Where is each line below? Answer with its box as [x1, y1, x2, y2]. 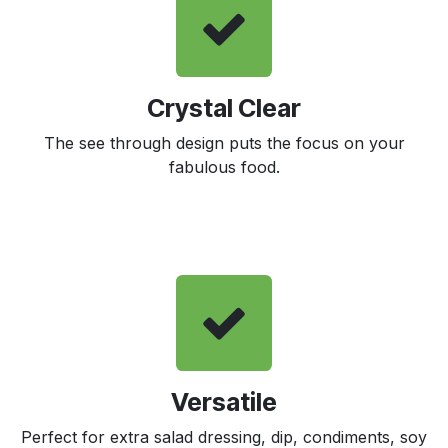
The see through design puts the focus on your [43, 132, 405, 153]
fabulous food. [168, 156, 280, 177]
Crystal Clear [147, 92, 301, 123]
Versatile [171, 386, 277, 417]
